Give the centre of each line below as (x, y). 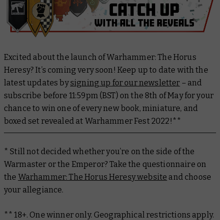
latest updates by (37, 83)
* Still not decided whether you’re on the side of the (99, 152)
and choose (189, 177)
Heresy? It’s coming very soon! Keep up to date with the (106, 70)
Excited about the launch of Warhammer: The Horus (100, 57)
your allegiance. (34, 190)
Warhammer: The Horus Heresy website (93, 177)
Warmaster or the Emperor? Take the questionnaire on (105, 165)
